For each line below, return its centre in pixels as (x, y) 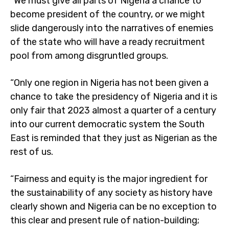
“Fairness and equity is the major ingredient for (109, 179)
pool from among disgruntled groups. (89, 56)
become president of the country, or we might (108, 14)
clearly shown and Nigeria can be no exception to (113, 207)
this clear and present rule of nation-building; (105, 220)
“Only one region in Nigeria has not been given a (109, 83)
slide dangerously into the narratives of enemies (112, 28)
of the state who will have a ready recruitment (108, 42)
